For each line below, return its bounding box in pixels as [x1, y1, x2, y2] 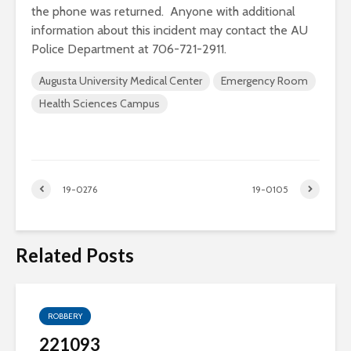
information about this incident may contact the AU [31, 23, 308, 38]
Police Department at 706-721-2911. [31, 42, 226, 56]
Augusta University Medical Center [39, 74, 202, 88]
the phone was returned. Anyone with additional [31, 4, 295, 19]
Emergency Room [221, 74, 308, 88]
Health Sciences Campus [39, 96, 160, 110]
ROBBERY [48, 311, 82, 321]
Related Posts [16, 244, 134, 266]
